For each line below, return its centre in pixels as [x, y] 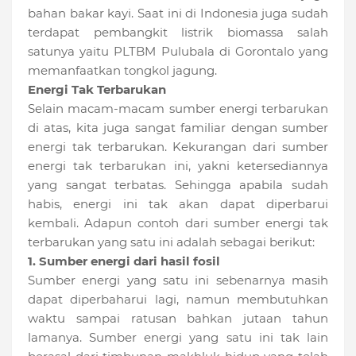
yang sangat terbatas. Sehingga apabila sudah [178, 185]
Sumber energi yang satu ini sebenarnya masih [178, 281]
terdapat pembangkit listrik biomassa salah [178, 33]
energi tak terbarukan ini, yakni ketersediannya [178, 166]
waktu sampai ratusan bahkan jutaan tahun [178, 319]
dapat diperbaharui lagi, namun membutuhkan [178, 300]
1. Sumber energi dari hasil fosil [124, 261]
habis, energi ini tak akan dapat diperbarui [178, 204]
